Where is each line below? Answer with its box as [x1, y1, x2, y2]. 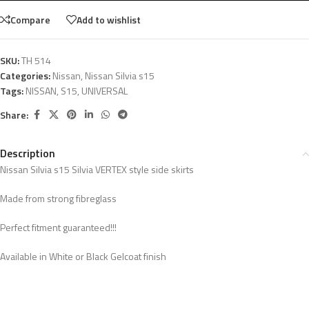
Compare [10, 12, 50, 27]
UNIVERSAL [81, 83, 128, 98]
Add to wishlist [77, 12, 141, 27]
